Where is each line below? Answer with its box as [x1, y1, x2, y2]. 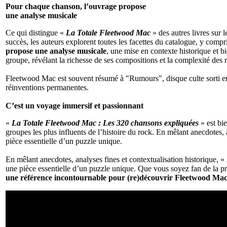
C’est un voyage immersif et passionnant [6, 101, 143, 110]
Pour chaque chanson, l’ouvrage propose [6, 2, 146, 11]
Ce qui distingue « [6, 28, 66, 37]
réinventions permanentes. [6, 83, 89, 92]
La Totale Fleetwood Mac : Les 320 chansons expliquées [12, 118, 199, 127]
